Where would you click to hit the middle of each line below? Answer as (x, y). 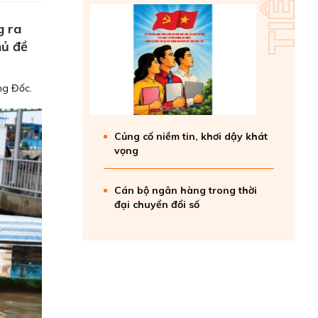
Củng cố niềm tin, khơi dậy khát (191, 136)
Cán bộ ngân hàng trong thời (186, 190)
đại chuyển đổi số (157, 204)
